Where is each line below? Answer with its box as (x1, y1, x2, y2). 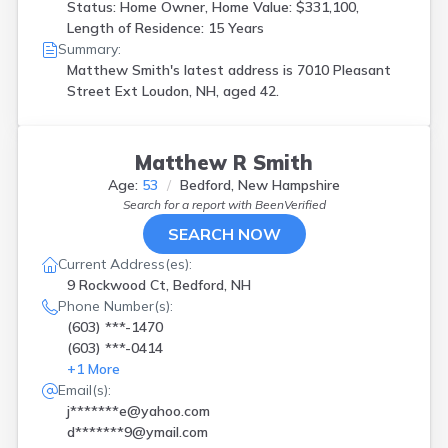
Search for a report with (122, 197, 255, 212)
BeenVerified (254, 197, 326, 212)
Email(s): (58, 381, 111, 399)
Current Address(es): (58, 255, 192, 273)
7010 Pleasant (297, 61, 391, 79)
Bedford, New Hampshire (180, 176, 340, 194)
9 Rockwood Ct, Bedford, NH (67, 276, 251, 294)
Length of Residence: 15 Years (67, 19, 264, 37)
